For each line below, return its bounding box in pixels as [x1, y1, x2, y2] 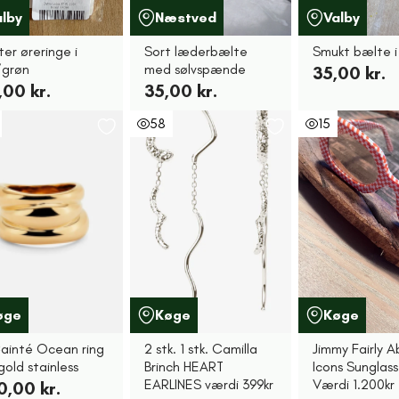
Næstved [154, 9, 216, 26]
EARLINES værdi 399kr [143, 376, 273, 393]
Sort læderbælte [143, 43, 248, 60]
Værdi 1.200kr [313, 376, 395, 393]
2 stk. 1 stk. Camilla [143, 340, 257, 357]
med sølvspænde [143, 61, 246, 77]
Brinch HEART [143, 358, 224, 375]
